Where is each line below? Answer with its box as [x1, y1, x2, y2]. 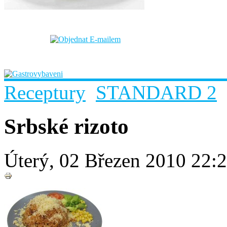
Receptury [4, 81, 86, 103]
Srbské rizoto [4, 114, 129, 138]
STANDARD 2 [96, 81, 217, 103]
